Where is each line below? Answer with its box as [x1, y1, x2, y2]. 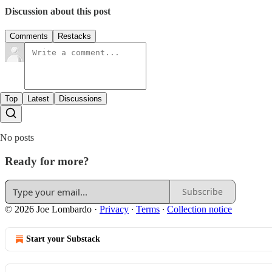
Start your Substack [26, 234, 100, 243]
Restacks [58, 32, 91, 41]
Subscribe [182, 186, 223, 198]
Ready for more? [5, 155, 89, 168]
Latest [27, 94, 49, 104]
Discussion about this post [5, 6, 110, 17]
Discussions [59, 94, 102, 104]
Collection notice [167, 203, 232, 214]
